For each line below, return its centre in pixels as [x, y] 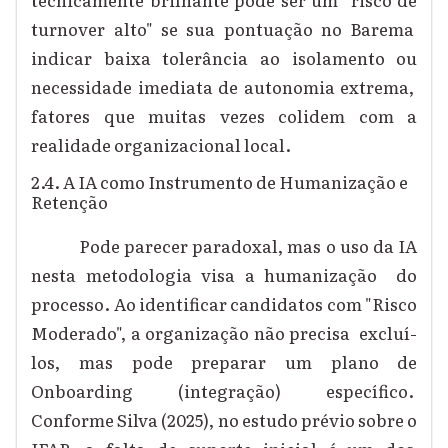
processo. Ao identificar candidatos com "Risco [224, 304]
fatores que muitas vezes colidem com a [224, 115]
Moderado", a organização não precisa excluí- [224, 333]
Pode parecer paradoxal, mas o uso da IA [248, 246]
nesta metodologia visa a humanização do [224, 275]
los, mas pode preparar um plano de [224, 362]
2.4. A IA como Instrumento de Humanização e [220, 181]
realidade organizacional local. [164, 144]
